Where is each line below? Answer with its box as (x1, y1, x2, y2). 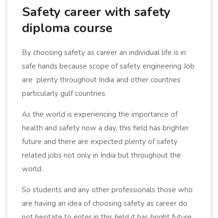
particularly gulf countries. (22, 88, 107, 98)
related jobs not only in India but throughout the (22, 150, 181, 160)
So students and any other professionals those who (22, 184, 193, 195)
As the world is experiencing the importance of (22, 109, 178, 119)
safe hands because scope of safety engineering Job (22, 61, 195, 71)
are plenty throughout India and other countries (22, 74, 181, 85)
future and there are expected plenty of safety (22, 136, 178, 146)
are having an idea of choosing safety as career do (22, 198, 187, 208)
